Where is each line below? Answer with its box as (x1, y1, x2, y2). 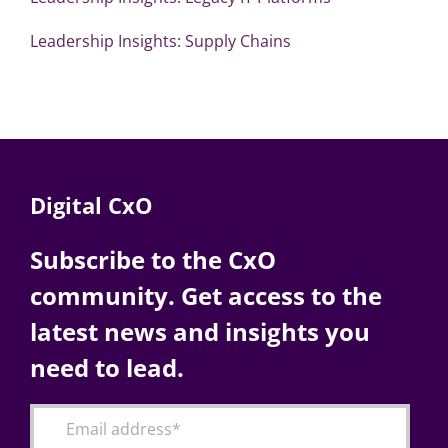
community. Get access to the (29, 278, 382, 312)
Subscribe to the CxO (29, 242, 276, 276)
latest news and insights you (29, 314, 370, 348)
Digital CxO (29, 189, 153, 220)
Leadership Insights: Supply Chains (29, 29, 291, 52)
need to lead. (29, 350, 184, 384)
